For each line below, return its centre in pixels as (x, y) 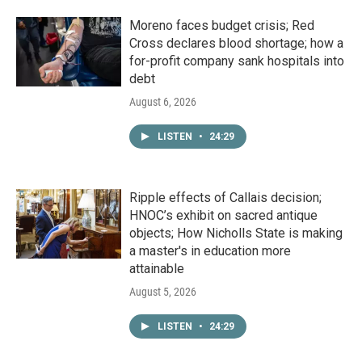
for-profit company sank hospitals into (237, 61)
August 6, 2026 (163, 102)
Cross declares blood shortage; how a (236, 44)
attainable (157, 269)
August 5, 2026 (163, 292)
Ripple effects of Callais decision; (225, 198)
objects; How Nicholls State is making (236, 234)
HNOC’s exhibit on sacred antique (223, 216)
